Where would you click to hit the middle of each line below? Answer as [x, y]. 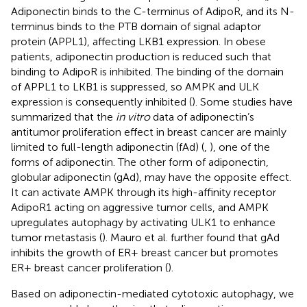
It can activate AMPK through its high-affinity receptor [144, 192]
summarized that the [63, 116]
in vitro [133, 116]
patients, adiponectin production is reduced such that [141, 56]
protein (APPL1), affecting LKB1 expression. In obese [138, 41]
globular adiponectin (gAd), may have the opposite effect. [151, 177]
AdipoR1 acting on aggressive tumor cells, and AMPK [140, 207]
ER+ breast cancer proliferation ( [89, 267]
